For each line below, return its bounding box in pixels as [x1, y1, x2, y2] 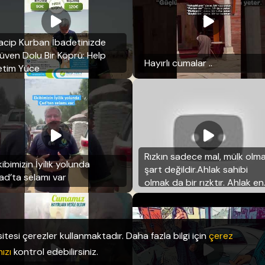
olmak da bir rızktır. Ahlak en [144, 176, 264, 189]
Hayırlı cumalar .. [144, 56, 212, 69]
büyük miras [144, 189, 196, 202]
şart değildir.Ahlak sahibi [144, 163, 248, 176]
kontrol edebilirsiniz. [11, 245, 98, 258]
